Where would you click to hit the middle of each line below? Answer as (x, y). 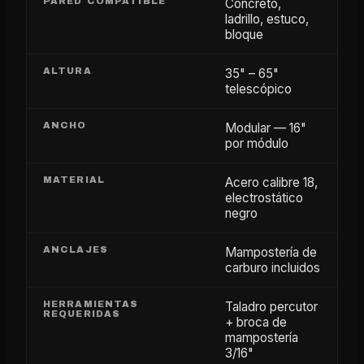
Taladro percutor (271, 306)
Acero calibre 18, (271, 182)
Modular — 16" (266, 128)
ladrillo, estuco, (267, 19)
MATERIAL (74, 179)
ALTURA (67, 70)
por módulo (257, 143)
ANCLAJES (76, 249)
